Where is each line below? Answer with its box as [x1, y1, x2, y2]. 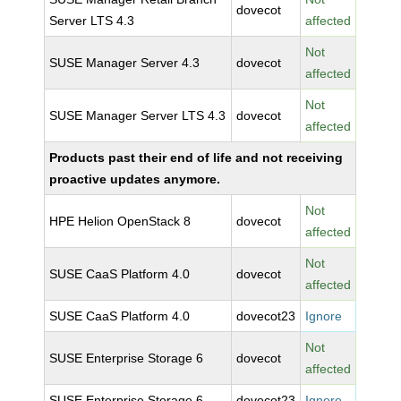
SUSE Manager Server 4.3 [49, 55, 200, 70]
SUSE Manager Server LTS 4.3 [49, 108, 226, 123]
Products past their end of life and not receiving [49, 150, 344, 165]
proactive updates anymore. [49, 172, 221, 186]
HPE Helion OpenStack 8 [49, 214, 192, 228]
